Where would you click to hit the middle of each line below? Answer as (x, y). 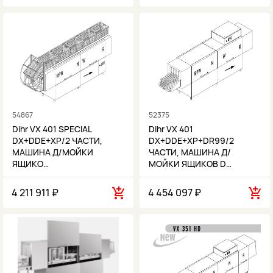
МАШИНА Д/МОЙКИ (53, 152)
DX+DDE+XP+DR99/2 (191, 140)
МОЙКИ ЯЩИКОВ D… (190, 164)
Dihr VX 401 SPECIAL (52, 129)
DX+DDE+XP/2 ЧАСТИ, (57, 140)
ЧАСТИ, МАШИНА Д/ (190, 152)
